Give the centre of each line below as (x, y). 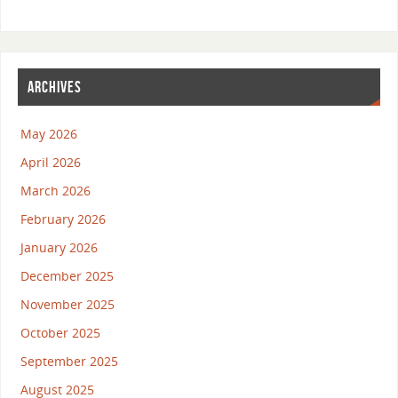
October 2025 (60, 332)
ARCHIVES (54, 88)
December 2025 (67, 275)
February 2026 (63, 219)
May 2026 (48, 133)
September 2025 (69, 361)
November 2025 (67, 304)
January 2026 (59, 247)
